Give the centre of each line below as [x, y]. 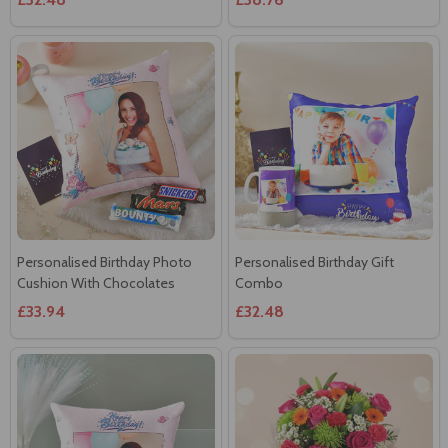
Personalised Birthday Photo [104, 261]
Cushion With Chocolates [96, 282]
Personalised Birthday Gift [314, 261]
